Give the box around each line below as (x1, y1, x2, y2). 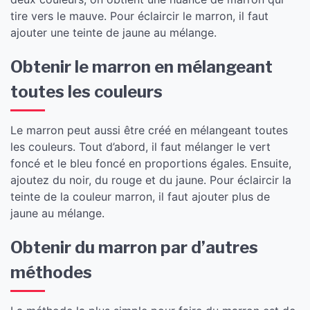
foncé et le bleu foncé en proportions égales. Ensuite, (10, 156, 291, 170)
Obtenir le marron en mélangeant (10, 57, 273, 77)
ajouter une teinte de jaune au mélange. (10, 26, 217, 39)
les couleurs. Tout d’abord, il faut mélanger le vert (10, 140, 271, 154)
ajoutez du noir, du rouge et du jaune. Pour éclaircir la (10, 173, 291, 187)
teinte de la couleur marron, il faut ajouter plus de (10, 190, 270, 203)
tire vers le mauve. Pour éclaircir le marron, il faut (10, 9, 268, 23)
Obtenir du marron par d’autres (10, 237, 258, 257)
